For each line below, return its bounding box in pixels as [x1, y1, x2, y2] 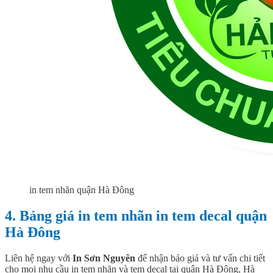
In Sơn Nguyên [73, 252, 135, 263]
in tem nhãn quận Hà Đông [29, 185, 134, 196]
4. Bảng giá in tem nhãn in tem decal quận [5, 208, 267, 224]
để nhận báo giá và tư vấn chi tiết [135, 252, 265, 263]
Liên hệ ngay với [5, 252, 73, 263]
